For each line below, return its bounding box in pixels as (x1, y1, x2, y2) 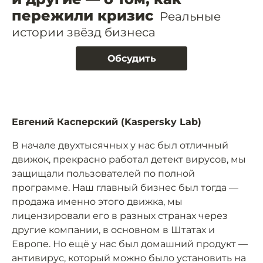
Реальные (160, 9, 221, 23)
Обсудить (107, 53, 156, 64)
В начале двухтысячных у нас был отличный (12, 140, 228, 151)
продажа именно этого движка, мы (12, 196, 183, 207)
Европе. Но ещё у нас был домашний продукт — (12, 238, 248, 249)
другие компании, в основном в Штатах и (12, 224, 215, 235)
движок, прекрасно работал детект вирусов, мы (12, 154, 246, 165)
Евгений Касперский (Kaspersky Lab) (12, 116, 201, 127)
